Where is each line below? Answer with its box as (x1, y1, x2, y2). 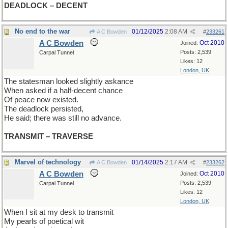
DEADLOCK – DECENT (4, 2, 88, 10)
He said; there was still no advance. (4, 114, 122, 122)
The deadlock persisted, (4, 105, 83, 113)
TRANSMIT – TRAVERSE (4, 132, 93, 140)
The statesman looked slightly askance (4, 77, 133, 85)
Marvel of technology (15, 158, 81, 166)
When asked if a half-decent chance (4, 87, 123, 95)
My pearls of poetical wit (4, 217, 84, 225)
